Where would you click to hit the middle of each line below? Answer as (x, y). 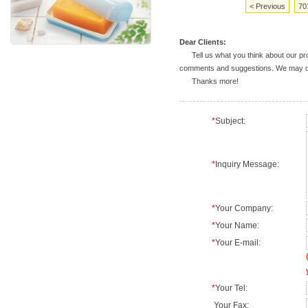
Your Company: (244, 208)
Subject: (230, 121)
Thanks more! (209, 81)
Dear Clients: (202, 42)
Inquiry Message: (247, 164)
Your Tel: (231, 288)
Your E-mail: (238, 243)
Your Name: (237, 225)
